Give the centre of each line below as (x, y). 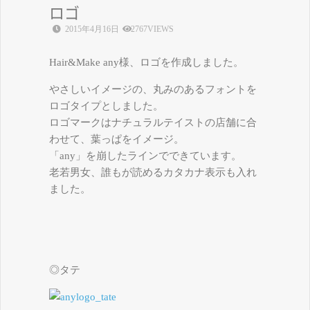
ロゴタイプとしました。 (106, 106)
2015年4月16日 (91, 29)
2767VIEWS (152, 29)
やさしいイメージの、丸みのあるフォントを (153, 90)
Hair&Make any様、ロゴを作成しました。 (146, 63)
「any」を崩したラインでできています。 (145, 156)
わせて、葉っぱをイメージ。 (117, 139)
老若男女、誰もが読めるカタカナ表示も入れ (153, 173)
